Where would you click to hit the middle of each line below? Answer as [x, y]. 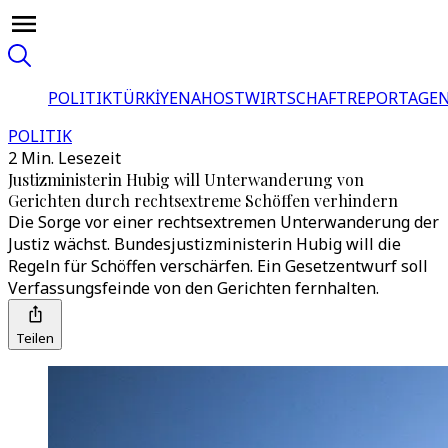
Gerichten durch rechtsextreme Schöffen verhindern [203, 200]
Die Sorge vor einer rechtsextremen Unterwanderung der [223, 222]
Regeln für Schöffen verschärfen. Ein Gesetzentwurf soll [218, 266]
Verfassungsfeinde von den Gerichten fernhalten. [193, 288]
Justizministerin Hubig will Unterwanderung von [186, 179]
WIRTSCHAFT [296, 98]
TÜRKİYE [145, 98]
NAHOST [211, 98]
